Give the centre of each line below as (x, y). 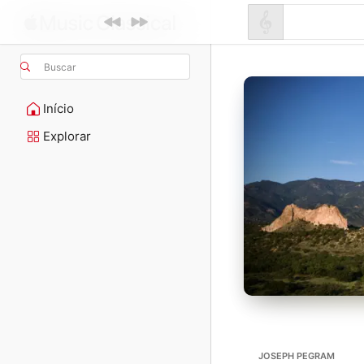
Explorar (67, 136)
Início (58, 108)
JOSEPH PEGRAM (297, 356)
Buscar (60, 67)
